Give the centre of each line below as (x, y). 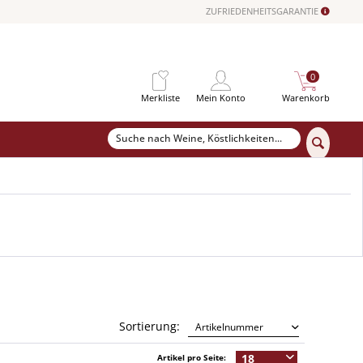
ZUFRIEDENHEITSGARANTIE (263, 11)
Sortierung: (149, 327)
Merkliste (160, 97)
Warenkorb (305, 97)
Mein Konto (220, 97)
